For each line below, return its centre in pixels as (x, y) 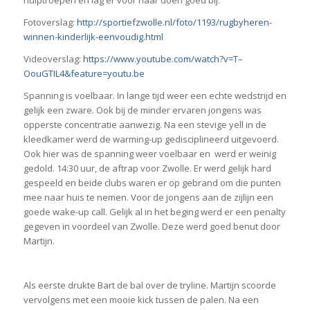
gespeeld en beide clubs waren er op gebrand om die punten (152, 183)
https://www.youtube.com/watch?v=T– (163, 59)
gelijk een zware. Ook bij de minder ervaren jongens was (142, 110)
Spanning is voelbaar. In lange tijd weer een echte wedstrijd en (155, 96)
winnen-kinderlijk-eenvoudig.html (93, 37)
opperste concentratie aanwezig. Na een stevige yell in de (145, 125)
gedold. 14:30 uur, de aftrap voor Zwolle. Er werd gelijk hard (147, 168)
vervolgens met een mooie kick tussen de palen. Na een (141, 300)
